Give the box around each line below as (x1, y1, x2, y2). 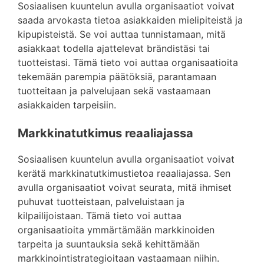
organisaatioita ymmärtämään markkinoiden (18, 224, 214, 236)
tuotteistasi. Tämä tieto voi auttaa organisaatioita (18, 57, 238, 68)
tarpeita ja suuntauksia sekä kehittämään (18, 238, 200, 250)
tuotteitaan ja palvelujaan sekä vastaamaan (18, 85, 210, 97)
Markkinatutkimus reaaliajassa (18, 126, 193, 140)
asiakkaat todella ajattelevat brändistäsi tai (18, 42, 210, 54)
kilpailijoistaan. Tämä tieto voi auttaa (18, 210, 181, 222)
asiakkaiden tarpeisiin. (18, 99, 116, 111)
